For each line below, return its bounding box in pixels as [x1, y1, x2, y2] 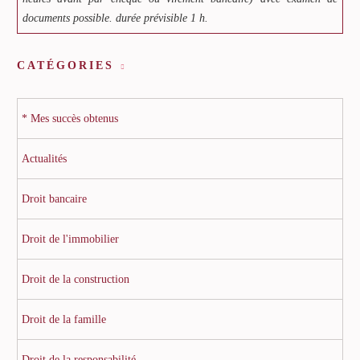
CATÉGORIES [17, 59, 114, 72]
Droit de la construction [22, 272, 129, 285]
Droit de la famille [22, 313, 106, 325]
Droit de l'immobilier [22, 232, 119, 245]
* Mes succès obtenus [22, 112, 118, 125]
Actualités [22, 152, 67, 165]
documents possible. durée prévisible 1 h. [22, 11, 208, 24]
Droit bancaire [22, 192, 87, 205]
